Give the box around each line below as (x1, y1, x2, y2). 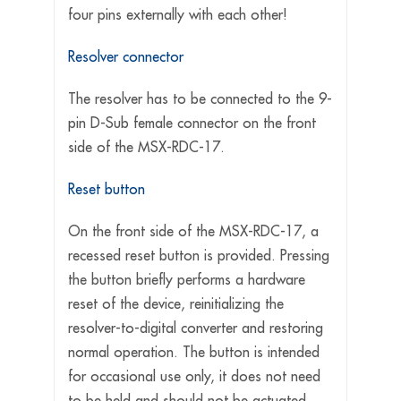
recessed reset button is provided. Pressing (67, 246, 329, 265)
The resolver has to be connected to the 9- (67, 90, 332, 108)
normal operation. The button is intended (67, 343, 320, 362)
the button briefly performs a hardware (67, 270, 305, 289)
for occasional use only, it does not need (67, 367, 320, 386)
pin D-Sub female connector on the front (67, 114, 316, 132)
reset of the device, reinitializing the (67, 294, 284, 313)
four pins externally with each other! (67, 5, 287, 24)
